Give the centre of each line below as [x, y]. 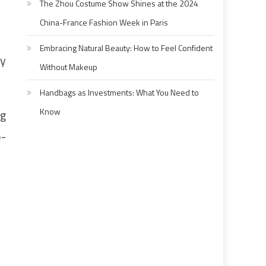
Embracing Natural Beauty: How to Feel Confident [126, 48]
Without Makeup [69, 67]
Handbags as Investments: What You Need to [120, 93]
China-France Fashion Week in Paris [104, 23]
